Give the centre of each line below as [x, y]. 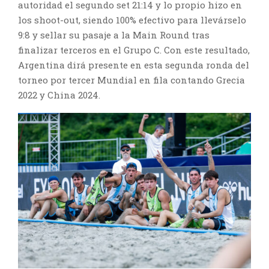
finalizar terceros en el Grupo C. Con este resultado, [134, 50]
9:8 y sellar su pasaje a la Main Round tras [114, 35]
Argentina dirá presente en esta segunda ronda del [134, 65]
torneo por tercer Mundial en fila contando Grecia [131, 80]
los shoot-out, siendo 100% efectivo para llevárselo [132, 20]
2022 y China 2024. [59, 95]
